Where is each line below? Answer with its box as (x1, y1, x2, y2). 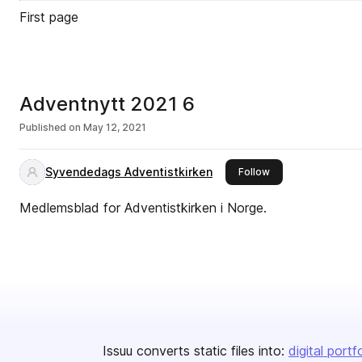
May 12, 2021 (83, 121, 146, 133)
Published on (19, 121, 81, 133)
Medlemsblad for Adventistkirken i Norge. (19, 200, 267, 216)
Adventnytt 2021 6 (19, 92, 195, 116)
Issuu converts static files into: (103, 343, 284, 359)
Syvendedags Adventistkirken (45, 165, 213, 179)
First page (19, 9, 78, 25)
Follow (238, 166, 270, 178)
